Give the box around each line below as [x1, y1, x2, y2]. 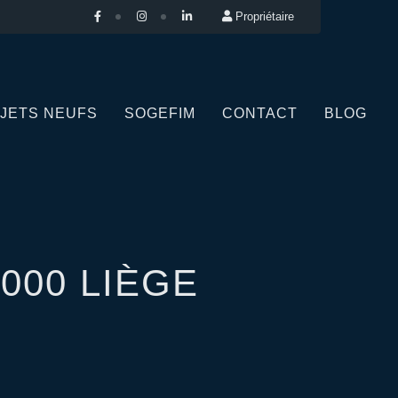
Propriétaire [235, 10, 294, 23]
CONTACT [221, 106, 298, 121]
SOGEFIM [123, 106, 195, 121]
